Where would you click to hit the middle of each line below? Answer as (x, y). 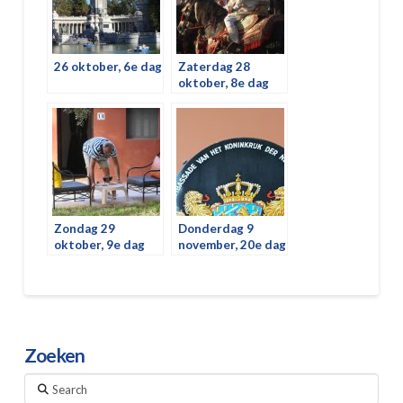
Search (42, 383)
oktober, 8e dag (223, 82)
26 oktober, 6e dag (107, 66)
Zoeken (54, 354)
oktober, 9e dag (99, 244)
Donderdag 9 (215, 228)
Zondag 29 (84, 228)
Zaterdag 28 (214, 66)
